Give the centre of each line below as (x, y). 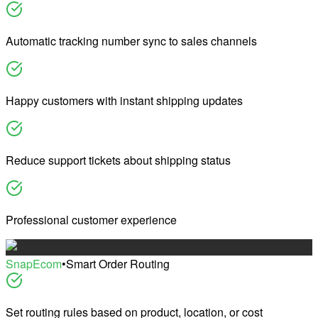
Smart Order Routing (118, 263)
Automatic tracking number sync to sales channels (131, 40)
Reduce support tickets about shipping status (118, 160)
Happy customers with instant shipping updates (124, 100)
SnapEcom (34, 263)
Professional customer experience (91, 219)
